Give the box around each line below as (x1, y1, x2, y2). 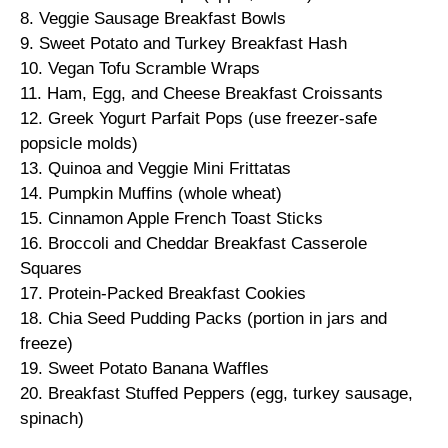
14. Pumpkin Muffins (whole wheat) (20, 184, 282, 204)
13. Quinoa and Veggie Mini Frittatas (20, 159, 291, 179)
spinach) (20, 409, 84, 429)
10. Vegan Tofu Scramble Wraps (20, 59, 260, 79)
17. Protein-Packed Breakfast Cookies (20, 284, 306, 304)
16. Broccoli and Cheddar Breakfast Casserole (20, 234, 367, 254)
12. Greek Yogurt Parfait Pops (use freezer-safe (20, 109, 377, 129)
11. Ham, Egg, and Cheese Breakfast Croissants (20, 84, 383, 104)
